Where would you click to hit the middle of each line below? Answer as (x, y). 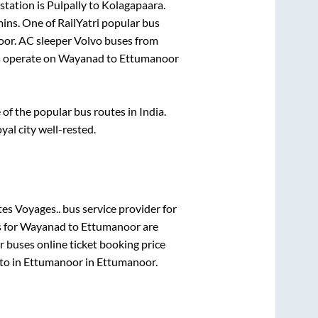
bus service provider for (119, 209)
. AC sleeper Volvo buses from (86, 40)
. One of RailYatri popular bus (89, 22)
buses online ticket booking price (85, 244)
